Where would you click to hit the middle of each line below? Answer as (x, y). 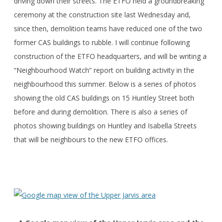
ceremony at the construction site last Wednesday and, (102, 15)
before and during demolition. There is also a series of (101, 112)
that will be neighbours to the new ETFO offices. (91, 140)
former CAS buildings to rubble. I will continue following (102, 43)
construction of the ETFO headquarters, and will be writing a (110, 56)
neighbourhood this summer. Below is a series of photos (105, 84)
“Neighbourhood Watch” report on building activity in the (104, 70)
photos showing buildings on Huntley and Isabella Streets (105, 126)
